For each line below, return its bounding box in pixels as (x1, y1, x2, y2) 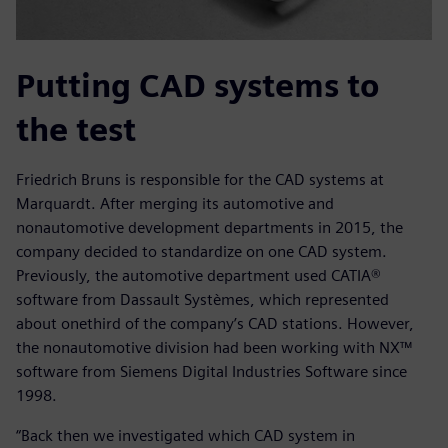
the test (16, 110, 136, 150)
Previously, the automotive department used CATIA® (16, 266, 381, 286)
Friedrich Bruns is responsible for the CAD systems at (16, 170, 384, 190)
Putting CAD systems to (16, 66, 379, 106)
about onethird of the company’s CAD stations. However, (16, 314, 414, 334)
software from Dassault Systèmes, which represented (16, 290, 389, 310)
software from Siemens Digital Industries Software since (16, 362, 407, 382)
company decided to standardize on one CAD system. (16, 242, 387, 262)
